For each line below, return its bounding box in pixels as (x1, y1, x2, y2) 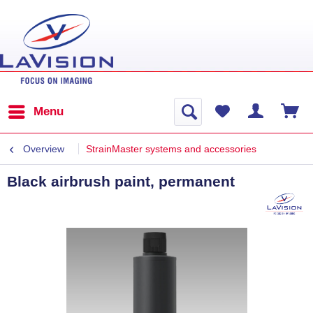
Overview (23, 143, 64, 154)
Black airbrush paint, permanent (7, 173, 235, 189)
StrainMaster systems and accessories (86, 143, 256, 154)
